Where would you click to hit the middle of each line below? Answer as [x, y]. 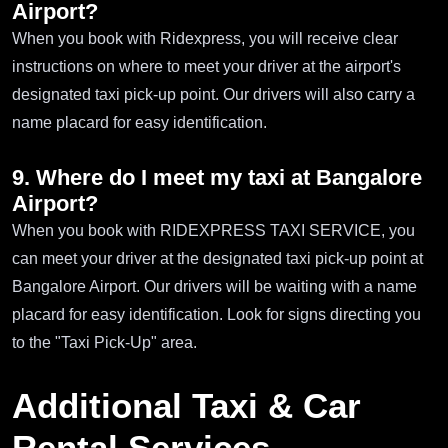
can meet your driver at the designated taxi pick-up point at [217, 259]
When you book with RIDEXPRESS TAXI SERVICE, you [213, 231]
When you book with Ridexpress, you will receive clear [205, 39]
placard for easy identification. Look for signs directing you [216, 315]
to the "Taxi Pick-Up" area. [104, 343]
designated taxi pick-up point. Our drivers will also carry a [213, 95]
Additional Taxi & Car [186, 406]
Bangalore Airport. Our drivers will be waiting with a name [214, 287]
